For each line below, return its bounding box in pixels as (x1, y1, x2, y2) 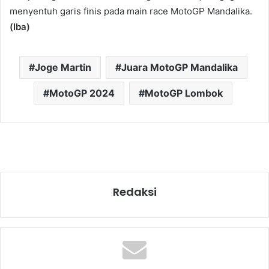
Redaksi (112, 184, 157, 199)
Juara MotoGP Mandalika (121, 61, 238, 73)
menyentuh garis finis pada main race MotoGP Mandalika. (10, 5, 252, 17)
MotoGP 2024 (49, 87, 115, 99)
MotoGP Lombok (145, 87, 223, 99)
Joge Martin (34, 61, 91, 73)
